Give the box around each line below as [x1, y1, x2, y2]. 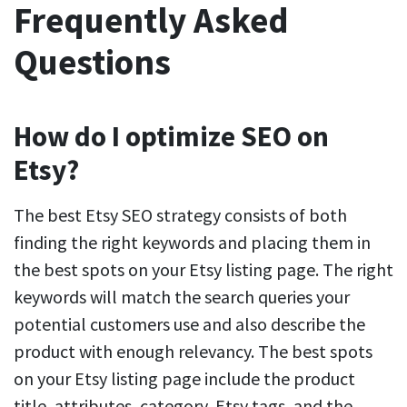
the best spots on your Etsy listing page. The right [14, 257, 393, 281]
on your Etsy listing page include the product [14, 366, 355, 390]
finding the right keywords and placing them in [14, 230, 371, 253]
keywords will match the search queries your [14, 284, 350, 308]
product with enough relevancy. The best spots [14, 339, 372, 362]
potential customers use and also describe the [14, 312, 365, 335]
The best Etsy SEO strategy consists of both [14, 203, 347, 226]
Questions [14, 39, 171, 84]
